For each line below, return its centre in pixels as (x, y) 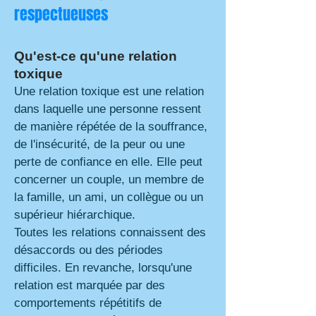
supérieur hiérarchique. (75, 215)
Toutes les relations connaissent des (110, 232)
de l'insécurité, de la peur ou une (99, 144)
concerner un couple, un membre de (109, 180)
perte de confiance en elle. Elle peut (108, 162)
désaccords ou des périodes (89, 250)
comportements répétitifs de (88, 303)
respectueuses (61, 14)
